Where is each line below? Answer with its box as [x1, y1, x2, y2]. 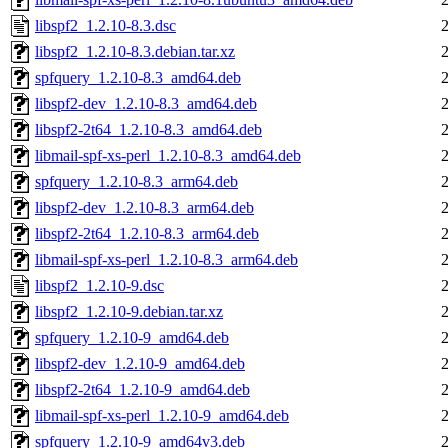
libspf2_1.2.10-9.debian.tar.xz [35, 303, 223, 321]
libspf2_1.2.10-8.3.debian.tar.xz [35, 43, 235, 61]
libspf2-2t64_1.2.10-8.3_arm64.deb [35, 225, 259, 243]
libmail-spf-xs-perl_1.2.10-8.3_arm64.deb [35, 251, 298, 269]
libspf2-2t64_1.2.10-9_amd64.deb [35, 381, 250, 399]
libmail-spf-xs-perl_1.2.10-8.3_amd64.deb [35, 147, 301, 165]
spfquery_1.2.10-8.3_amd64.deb [35, 69, 241, 87]
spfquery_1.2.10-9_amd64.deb [35, 329, 229, 347]
